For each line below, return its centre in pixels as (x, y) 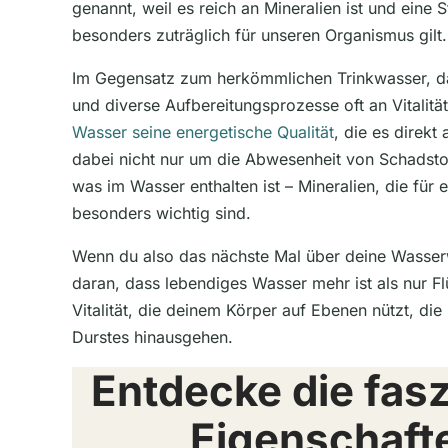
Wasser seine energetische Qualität (203, 131)
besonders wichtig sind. (161, 212)
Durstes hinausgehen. (152, 336)
